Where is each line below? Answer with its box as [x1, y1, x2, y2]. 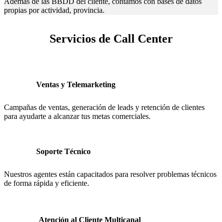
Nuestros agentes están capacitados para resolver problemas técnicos [4, 169, 217, 178]
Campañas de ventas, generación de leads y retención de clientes [4, 103, 205, 111]
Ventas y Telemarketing [36, 80, 115, 89]
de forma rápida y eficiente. [4, 178, 89, 187]
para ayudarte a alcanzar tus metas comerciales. [4, 111, 151, 120]
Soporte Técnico [36, 147, 91, 156]
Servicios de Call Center [49, 32, 173, 45]
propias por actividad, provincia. [4, 6, 105, 14]
